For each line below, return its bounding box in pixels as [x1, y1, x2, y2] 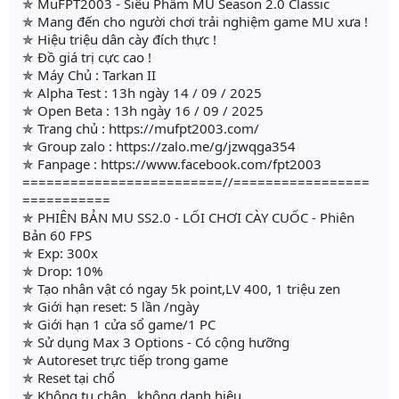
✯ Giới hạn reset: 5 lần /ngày [22, 297, 199, 316]
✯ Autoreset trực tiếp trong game [22, 351, 228, 370]
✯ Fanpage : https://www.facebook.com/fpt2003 [22, 155, 322, 174]
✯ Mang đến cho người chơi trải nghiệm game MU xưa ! [22, 12, 368, 31]
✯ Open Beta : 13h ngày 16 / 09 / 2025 [22, 102, 264, 120]
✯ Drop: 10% [22, 262, 102, 281]
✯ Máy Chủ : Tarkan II [22, 66, 156, 85]
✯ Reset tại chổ [22, 369, 115, 387]
